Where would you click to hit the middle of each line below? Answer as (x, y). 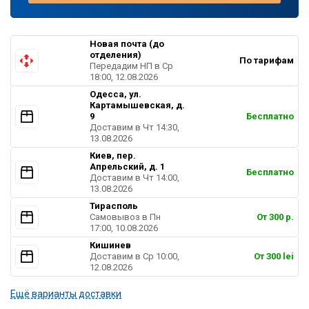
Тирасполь (114, 206)
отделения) (116, 54)
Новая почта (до (127, 43)
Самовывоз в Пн (126, 217)
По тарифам (266, 60)
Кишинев (111, 245)
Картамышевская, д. (138, 105)
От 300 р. (275, 217)
